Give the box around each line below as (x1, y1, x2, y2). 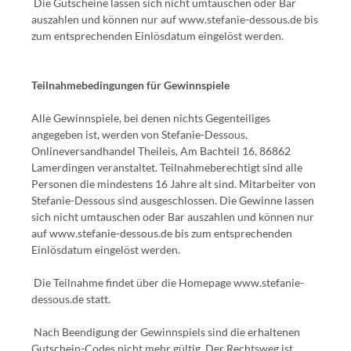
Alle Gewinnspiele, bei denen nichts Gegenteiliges (31, 111, 270, 125)
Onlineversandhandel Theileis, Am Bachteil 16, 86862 (31, 144, 291, 158)
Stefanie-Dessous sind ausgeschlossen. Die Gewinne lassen (31, 194, 314, 208)
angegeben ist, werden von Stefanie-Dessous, (31, 128, 248, 142)
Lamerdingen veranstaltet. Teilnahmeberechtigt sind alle (31, 161, 302, 175)
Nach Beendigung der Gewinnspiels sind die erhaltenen (31, 325, 300, 339)
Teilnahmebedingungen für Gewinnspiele (31, 78, 232, 92)
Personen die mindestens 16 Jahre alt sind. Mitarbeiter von (31, 177, 316, 191)
